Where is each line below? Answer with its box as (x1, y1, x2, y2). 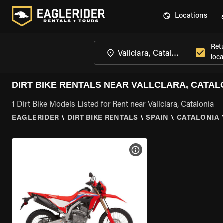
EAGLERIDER (12, 115, 59, 122)
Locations (175, 12, 207, 20)
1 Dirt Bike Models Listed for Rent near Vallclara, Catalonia (12, 101, 214, 109)
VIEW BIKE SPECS (140, 147, 192, 153)
